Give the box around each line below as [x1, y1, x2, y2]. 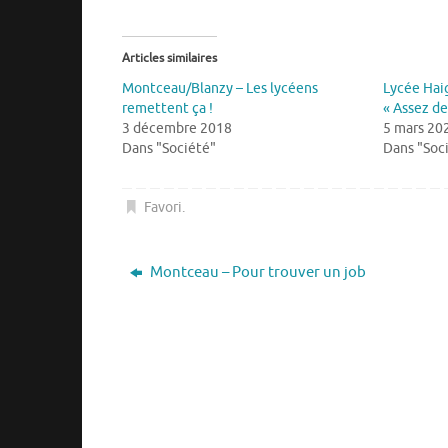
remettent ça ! [122, 99, 213, 117]
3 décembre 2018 [122, 119, 232, 137]
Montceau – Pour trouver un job [146, 263, 366, 283]
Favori [144, 199, 183, 217]
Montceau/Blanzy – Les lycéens [122, 79, 318, 97]
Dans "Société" [122, 139, 216, 157]
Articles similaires [122, 49, 217, 66]
